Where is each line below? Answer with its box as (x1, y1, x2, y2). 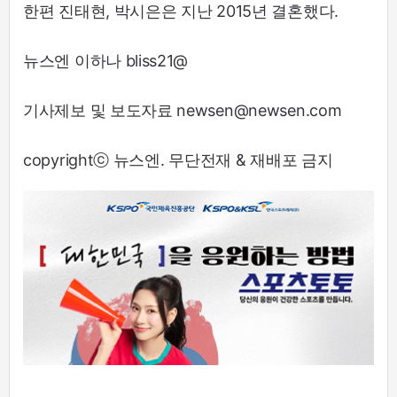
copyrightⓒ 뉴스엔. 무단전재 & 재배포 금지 (23, 150, 333, 169)
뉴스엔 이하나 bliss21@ (23, 51, 189, 70)
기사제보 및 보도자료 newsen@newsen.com (23, 100, 342, 120)
